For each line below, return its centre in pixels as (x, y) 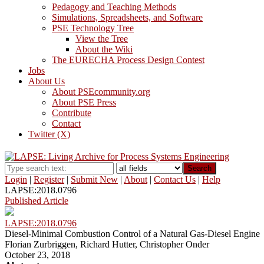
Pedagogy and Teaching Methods (114, 6)
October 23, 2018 (37, 255)
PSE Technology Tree (93, 28)
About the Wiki (104, 49)
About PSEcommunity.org (101, 91)
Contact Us (175, 179)
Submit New (94, 179)
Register (49, 179)
